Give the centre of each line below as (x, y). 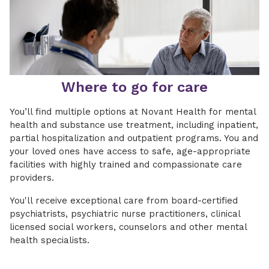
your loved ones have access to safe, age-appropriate (130, 152)
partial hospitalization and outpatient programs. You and (134, 138)
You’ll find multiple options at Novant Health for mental (133, 112)
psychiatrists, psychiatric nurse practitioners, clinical (125, 214)
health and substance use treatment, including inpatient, (134, 125)
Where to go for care (134, 87)
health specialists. (50, 240)
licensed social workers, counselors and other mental (128, 227)
